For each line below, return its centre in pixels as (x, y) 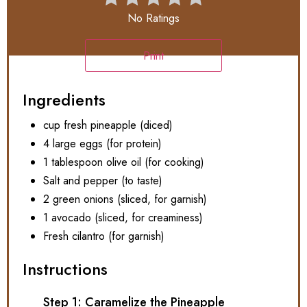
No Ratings (153, 19)
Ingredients (64, 100)
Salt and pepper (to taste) (103, 181)
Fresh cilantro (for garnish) (104, 236)
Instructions (65, 269)
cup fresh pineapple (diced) (108, 125)
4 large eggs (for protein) (102, 144)
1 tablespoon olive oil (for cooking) (124, 162)
